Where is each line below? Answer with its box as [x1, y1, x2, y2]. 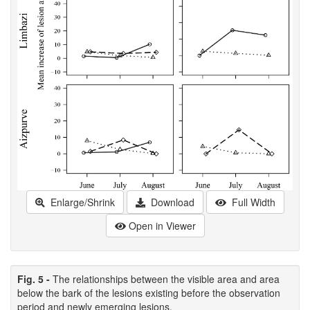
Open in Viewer [128, 219, 196, 233]
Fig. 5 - [17, 272, 53, 286]
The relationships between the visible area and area [53, 272, 280, 286]
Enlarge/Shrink [47, 195, 115, 210]
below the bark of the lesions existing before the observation [17, 286, 280, 300]
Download [147, 195, 194, 210]
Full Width [228, 195, 275, 210]
